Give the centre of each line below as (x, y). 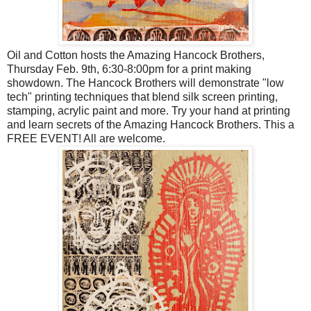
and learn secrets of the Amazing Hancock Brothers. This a (151, 124)
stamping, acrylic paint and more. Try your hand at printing (149, 110)
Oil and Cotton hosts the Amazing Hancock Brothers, (136, 55)
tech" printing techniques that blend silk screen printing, (142, 96)
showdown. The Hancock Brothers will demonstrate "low (145, 83)
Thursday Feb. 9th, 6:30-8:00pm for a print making (129, 69)
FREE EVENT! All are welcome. (86, 138)
